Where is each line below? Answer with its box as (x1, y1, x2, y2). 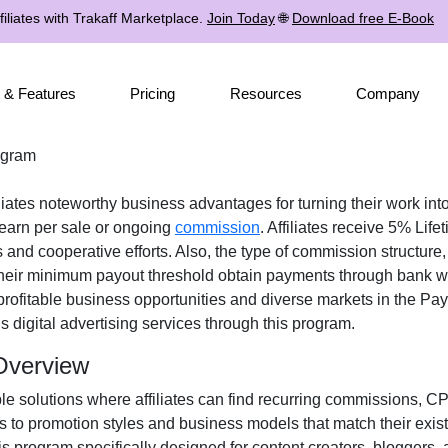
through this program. (201, 315, 355, 332)
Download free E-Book (292, 10, 434, 26)
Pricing (130, 84, 176, 102)
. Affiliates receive (260, 219, 388, 236)
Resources (229, 84, 302, 102)
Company (355, 84, 420, 102)
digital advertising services (13, 315, 201, 332)
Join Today (207, 10, 275, 26)
